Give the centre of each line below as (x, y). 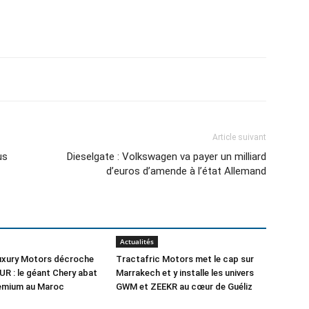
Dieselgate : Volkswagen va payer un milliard (167, 157)
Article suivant (239, 137)
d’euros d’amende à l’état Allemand (186, 171)
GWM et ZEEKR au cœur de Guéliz (184, 287)
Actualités (137, 241)
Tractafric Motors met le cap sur (185, 259)
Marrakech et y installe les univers (185, 273)
